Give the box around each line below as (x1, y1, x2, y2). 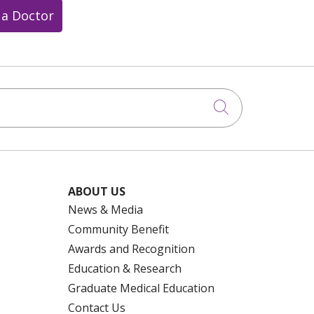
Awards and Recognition (68, 240, 195, 257)
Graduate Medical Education (68, 280, 214, 296)
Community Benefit (68, 221, 169, 237)
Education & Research (68, 260, 182, 276)
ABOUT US (68, 183, 125, 199)
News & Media (68, 201, 143, 217)
